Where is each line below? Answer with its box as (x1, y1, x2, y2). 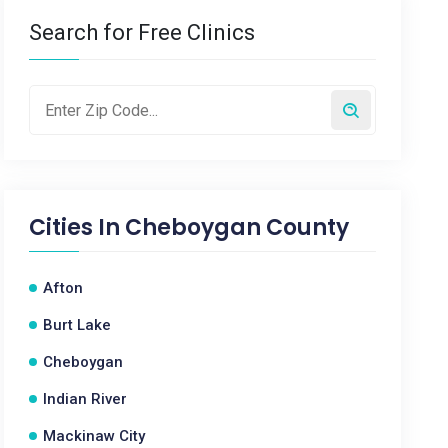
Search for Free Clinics (29, 20, 256, 45)
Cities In (29, 212, 126, 243)
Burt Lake (43, 316, 112, 334)
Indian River (43, 390, 128, 408)
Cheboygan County (125, 212, 350, 243)
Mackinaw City (43, 427, 146, 445)
